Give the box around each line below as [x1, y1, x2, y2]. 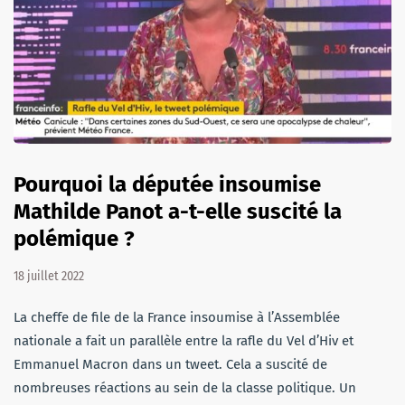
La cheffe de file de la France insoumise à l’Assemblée [14, 308, 340, 325]
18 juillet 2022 [14, 268, 84, 284]
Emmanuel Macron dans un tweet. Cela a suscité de [14, 355, 327, 372]
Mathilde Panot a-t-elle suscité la [14, 198, 342, 224]
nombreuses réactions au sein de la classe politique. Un [14, 379, 356, 396]
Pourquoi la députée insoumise [14, 171, 321, 197]
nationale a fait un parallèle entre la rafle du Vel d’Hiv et [14, 332, 353, 349]
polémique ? [14, 225, 135, 251]
